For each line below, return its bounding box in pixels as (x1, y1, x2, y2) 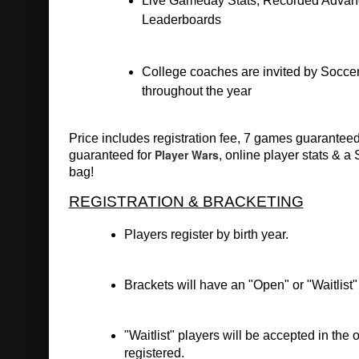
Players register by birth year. (123, 228, 288, 242)
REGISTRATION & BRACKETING (68, 192, 304, 210)
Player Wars (154, 146, 219, 163)
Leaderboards (142, 12, 222, 26)
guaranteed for (68, 147, 155, 162)
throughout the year (142, 83, 252, 98)
